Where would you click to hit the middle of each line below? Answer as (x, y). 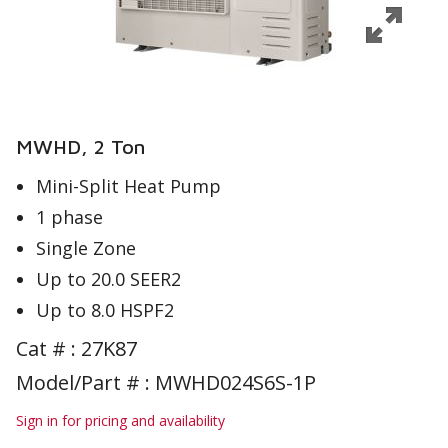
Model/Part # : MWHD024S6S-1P (166, 382)
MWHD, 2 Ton (80, 146)
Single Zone (86, 248)
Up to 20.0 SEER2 (108, 279)
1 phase (69, 217)
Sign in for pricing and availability (120, 420)
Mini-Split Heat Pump (128, 186)
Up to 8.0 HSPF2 (105, 310)
